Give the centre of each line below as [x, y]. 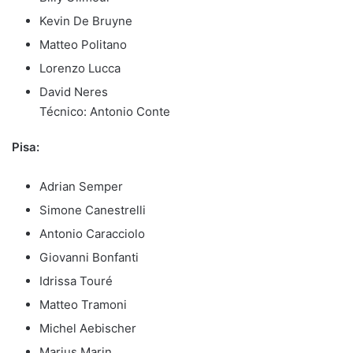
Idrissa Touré [76, 281]
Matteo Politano [83, 44]
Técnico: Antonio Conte [105, 111]
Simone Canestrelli [93, 210]
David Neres [74, 91]
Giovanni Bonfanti [89, 257]
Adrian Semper [81, 186]
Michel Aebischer [88, 328]
